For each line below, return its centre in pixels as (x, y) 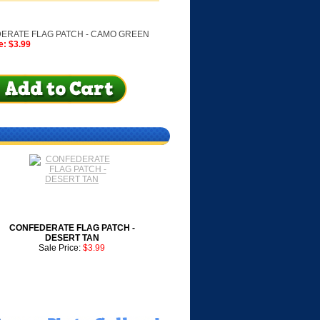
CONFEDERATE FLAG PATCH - (72, 228)
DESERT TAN (72, 238)
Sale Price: (61, 248)
